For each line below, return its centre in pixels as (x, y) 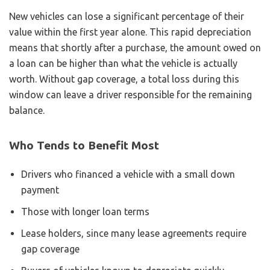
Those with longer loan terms (85, 211)
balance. (27, 110)
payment (40, 190)
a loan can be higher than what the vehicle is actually (123, 63)
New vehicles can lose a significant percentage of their (127, 16)
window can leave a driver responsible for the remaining (130, 94)
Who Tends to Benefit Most (84, 145)
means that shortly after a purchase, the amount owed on (135, 47)
